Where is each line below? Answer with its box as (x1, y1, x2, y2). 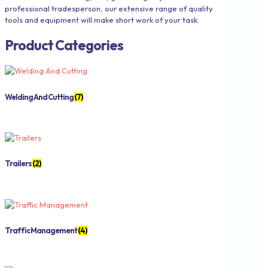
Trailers (5, 159, 32, 169)
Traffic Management (5, 226, 78, 236)
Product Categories (5, 36, 123, 54)
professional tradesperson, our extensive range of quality (5, 3, 213, 13)
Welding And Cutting (5, 92, 74, 102)
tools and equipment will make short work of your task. (5, 14, 199, 25)
